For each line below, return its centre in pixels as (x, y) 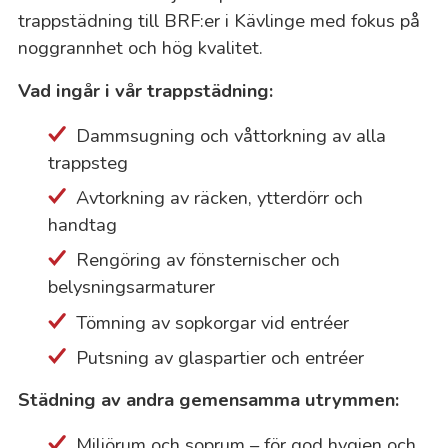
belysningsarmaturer (131, 287)
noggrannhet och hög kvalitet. (140, 47)
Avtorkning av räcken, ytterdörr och (219, 198)
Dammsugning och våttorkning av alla (230, 135)
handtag (82, 225)
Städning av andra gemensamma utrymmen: (208, 400)
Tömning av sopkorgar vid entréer (212, 322)
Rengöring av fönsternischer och (207, 260)
